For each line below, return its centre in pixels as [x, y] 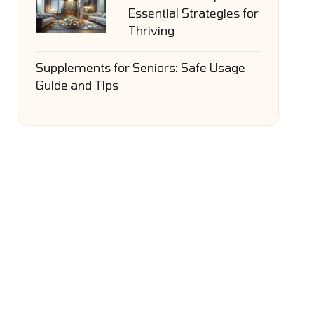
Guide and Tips [77, 85]
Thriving [151, 30]
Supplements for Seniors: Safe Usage [140, 67]
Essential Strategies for [193, 13]
